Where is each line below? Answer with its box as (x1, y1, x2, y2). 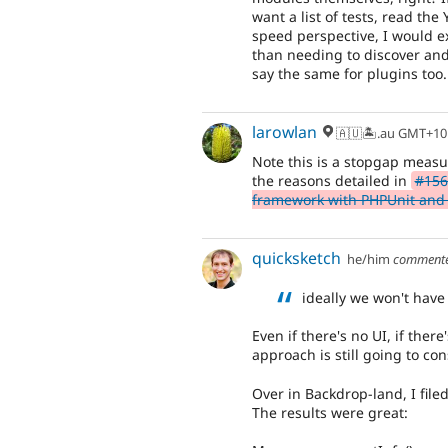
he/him (347, 249, 391, 268)
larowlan (252, 120, 317, 143)
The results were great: (252, 402, 408, 422)
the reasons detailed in (252, 171, 411, 191)
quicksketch (252, 246, 341, 269)
